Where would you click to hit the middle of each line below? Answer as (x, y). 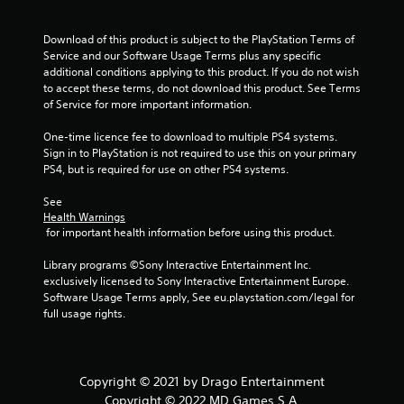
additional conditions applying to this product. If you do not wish (201, 71)
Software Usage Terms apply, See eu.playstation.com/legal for (199, 297)
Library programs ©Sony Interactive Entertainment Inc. (177, 264)
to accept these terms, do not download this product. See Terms (202, 87)
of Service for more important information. (147, 104)
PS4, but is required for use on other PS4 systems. (166, 169)
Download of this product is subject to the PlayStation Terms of (199, 39)
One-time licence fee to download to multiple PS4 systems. (190, 136)
